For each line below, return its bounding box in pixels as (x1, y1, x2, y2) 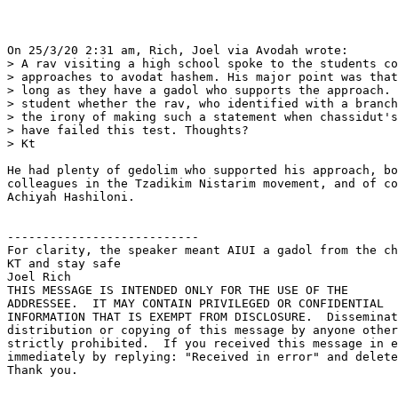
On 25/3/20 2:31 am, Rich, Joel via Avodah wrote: (7, 44, 348, 58)
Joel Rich (7, 270, 71, 284)
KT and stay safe (7, 257, 121, 271)
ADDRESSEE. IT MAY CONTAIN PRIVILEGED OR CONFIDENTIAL (7, 297, 391, 311)
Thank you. (7, 363, 78, 378)
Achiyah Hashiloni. (7, 190, 135, 204)
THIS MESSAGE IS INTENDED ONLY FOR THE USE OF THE (7, 283, 355, 298)
